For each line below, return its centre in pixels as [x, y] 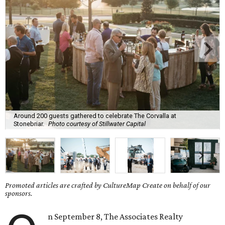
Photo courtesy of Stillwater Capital [97, 124]
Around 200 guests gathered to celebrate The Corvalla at [95, 116]
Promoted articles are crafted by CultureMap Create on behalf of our [108, 185]
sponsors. [19, 193]
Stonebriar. [29, 124]
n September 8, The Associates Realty [116, 217]
